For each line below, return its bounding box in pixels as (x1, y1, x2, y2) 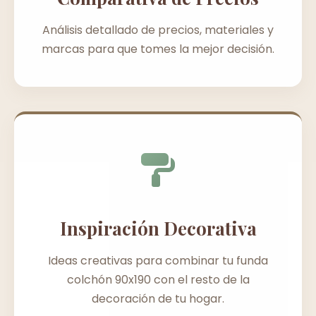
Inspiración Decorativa (59, 215, 257, 240)
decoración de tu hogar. (92, 290, 224, 307)
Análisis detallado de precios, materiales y (42, 21, 274, 38)
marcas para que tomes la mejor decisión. (42, 40, 274, 57)
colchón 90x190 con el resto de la (66, 271, 250, 288)
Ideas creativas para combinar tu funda (48, 252, 268, 269)
